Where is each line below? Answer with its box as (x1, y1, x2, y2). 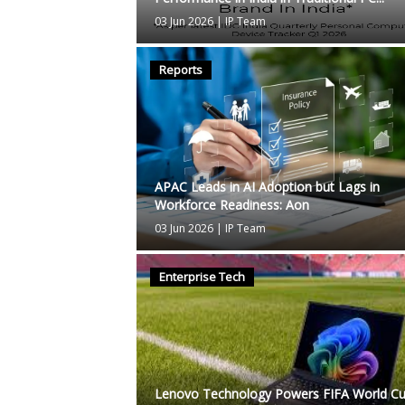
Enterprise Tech (159, 268, 246, 286)
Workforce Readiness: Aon (155, 196, 310, 214)
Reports (159, 61, 203, 79)
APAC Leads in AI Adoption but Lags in (155, 178, 381, 196)
